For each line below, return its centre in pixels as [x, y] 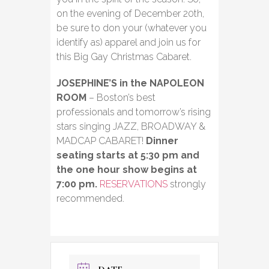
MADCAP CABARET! [101, 141]
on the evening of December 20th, [130, 14]
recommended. [90, 199]
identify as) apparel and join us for [128, 43]
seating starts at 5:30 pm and [128, 156]
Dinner [162, 141]
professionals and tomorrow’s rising [134, 112]
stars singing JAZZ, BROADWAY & [131, 127]
